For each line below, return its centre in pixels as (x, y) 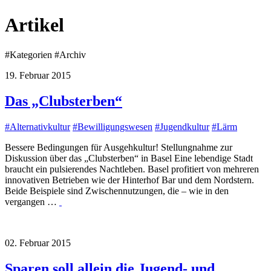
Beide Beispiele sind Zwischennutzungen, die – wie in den (117, 191)
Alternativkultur (40, 126)
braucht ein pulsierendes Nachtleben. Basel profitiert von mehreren (132, 169)
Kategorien (31, 54)
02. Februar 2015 (38, 243)
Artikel (34, 25)
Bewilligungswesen (115, 126)
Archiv (73, 54)
